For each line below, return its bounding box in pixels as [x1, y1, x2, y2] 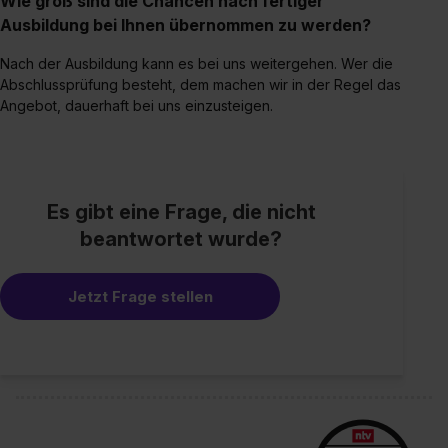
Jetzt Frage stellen [67, 286, 213, 306]
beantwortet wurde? [80, 226, 283, 251]
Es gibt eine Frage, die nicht [46, 199, 316, 224]
